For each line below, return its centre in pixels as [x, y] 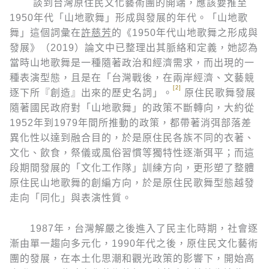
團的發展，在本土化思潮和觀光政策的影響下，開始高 [132, 258]
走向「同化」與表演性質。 [71, 198]
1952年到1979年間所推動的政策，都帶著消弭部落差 [131, 122]
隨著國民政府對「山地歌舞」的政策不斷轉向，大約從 [132, 107]
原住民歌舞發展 [219, 92]
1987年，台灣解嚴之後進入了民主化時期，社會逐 [134, 228]
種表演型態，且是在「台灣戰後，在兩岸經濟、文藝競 [132, 77]
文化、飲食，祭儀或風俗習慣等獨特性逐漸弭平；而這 [132, 153]
